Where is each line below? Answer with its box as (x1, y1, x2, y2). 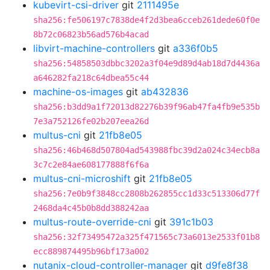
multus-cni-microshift (33, 172, 131, 184)
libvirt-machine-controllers (33, 42, 155, 54)
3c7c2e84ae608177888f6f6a (33, 160, 149, 169)
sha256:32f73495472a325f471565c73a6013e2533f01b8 (33, 232, 260, 242)
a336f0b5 (173, 42, 218, 54)
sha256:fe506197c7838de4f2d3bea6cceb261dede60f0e (33, 15, 260, 25)
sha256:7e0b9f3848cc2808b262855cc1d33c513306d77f (33, 189, 260, 198)
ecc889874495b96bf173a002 (33, 246, 149, 256)
